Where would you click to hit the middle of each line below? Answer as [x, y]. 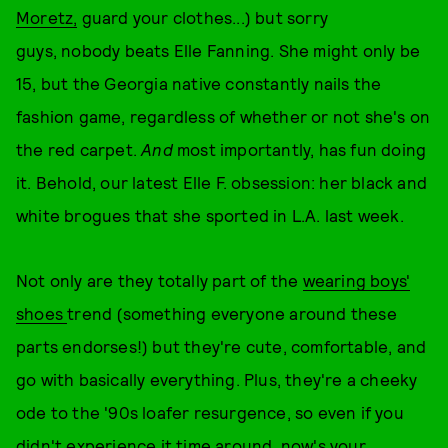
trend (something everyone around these [232, 313]
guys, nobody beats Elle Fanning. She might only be [218, 50]
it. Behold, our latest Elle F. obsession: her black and [222, 182]
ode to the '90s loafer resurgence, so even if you [210, 412]
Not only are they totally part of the [159, 280]
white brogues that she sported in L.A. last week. [210, 215]
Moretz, [47, 17]
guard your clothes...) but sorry [203, 17]
